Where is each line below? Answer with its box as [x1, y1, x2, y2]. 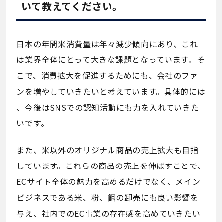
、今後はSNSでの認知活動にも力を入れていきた [16, 101, 199, 113]
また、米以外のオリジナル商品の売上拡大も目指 [16, 143, 199, 156]
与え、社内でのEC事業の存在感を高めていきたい [16, 207, 201, 219]
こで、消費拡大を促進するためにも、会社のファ [16, 69, 198, 81]
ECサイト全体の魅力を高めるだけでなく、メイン [16, 175, 201, 187]
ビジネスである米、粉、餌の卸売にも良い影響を [16, 191, 199, 203]
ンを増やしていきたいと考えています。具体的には [16, 85, 206, 97]
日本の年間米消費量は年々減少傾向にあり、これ [16, 37, 198, 50]
